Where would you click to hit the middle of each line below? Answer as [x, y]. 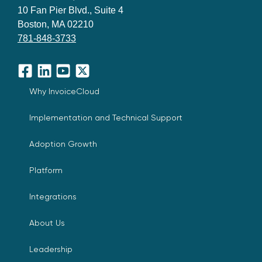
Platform [46, 170]
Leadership [51, 249]
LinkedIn [54, 77]
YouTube [74, 77]
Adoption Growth [63, 144]
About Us [47, 223]
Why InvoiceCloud [64, 92]
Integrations [53, 197]
